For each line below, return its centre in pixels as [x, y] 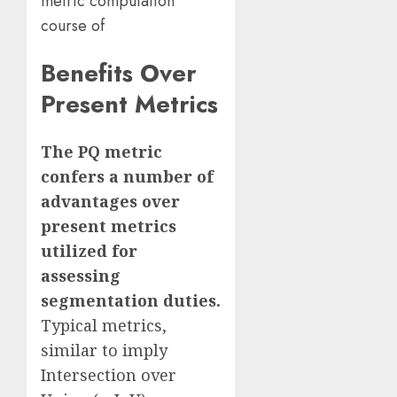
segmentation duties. [131, 301]
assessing [81, 276]
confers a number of [127, 177]
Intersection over [109, 375]
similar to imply [104, 350]
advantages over [110, 202]
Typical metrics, [104, 326]
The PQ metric [101, 152]
